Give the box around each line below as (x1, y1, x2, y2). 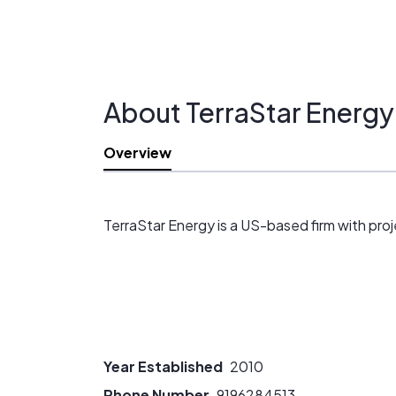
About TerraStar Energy (103, 95, 394, 129)
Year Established (103, 357, 223, 376)
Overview (103, 143, 171, 162)
